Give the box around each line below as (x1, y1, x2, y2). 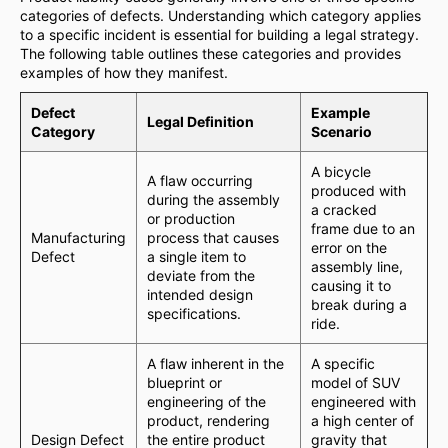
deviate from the (147, 267, 255, 284)
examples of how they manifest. (20, 64, 228, 81)
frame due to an (311, 220, 415, 237)
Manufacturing (31, 229, 126, 246)
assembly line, (311, 258, 403, 275)
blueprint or (147, 374, 222, 391)
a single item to (147, 248, 246, 265)
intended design (147, 286, 253, 303)
